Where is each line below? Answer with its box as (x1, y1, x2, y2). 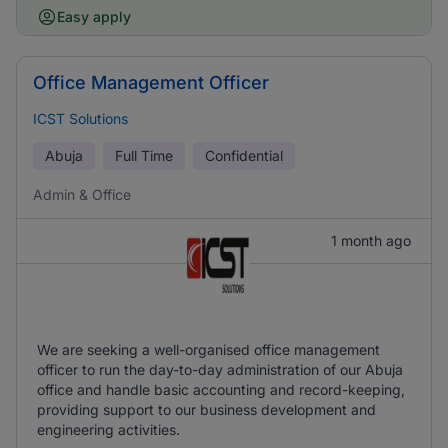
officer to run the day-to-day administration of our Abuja (37, 361, 403, 378)
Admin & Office (33, 186, 131, 203)
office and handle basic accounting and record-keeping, (37, 381, 405, 398)
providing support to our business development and (37, 401, 376, 418)
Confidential (205, 147, 283, 164)
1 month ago (331, 232, 411, 249)
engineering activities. (37, 421, 180, 438)
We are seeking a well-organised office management (37, 341, 380, 358)
